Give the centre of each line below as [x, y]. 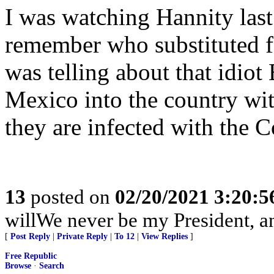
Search [52, 266]
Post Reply [30, 236]
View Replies [165, 236]
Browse [18, 266]
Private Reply [82, 236]
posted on [70, 197]
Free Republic [31, 256]
